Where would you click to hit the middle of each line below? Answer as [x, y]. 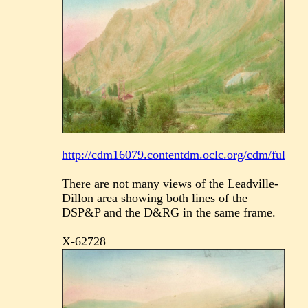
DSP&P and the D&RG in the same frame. [169, 212]
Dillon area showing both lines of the [155, 198]
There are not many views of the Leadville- [170, 183]
